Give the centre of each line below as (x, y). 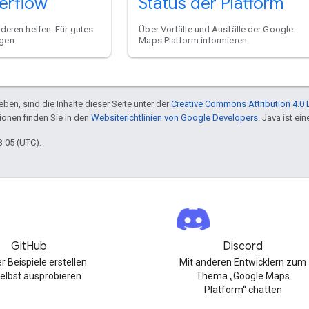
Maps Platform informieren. (194, 40)
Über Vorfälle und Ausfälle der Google (216, 29)
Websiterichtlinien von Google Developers (175, 117)
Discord (243, 246)
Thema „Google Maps (243, 276)
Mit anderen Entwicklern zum (243, 262)
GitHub (29, 246)
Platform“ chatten (243, 290)
